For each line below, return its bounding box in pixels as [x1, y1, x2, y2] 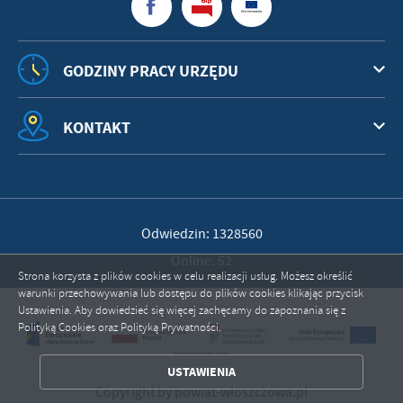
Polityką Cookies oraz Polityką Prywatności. [18, 320, 221, 335]
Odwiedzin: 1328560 [140, 224, 263, 243]
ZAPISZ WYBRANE [154, 320, 249, 338]
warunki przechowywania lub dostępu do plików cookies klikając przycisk [18, 286, 363, 300]
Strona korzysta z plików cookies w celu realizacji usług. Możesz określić [18, 269, 353, 283]
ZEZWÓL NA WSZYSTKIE [137, 365, 266, 382]
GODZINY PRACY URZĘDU [63, 59, 238, 82]
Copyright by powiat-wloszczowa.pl [95, 382, 308, 401]
